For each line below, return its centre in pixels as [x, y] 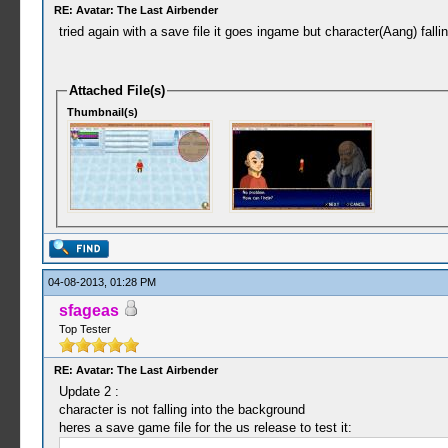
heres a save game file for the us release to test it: [205, 427]
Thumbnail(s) [103, 111]
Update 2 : [88, 391]
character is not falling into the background [181, 409]
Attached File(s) [117, 90]
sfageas [88, 310]
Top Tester [84, 329]
